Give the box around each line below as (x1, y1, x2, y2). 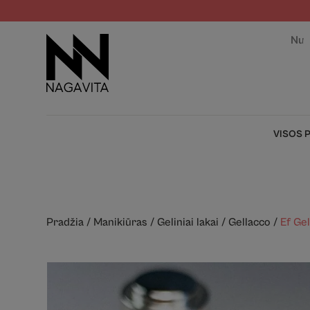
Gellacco (228, 215, 271, 229)
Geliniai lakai (157, 215, 219, 229)
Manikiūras (93, 215, 148, 229)
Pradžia (46, 215, 84, 229)
